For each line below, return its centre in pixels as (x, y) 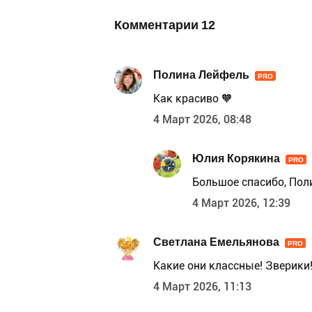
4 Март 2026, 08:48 (202, 120)
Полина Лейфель (201, 75)
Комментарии (158, 25)
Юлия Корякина (236, 158)
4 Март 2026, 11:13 (202, 287)
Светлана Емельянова (216, 242)
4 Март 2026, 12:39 (241, 203)
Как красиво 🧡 (193, 99)
